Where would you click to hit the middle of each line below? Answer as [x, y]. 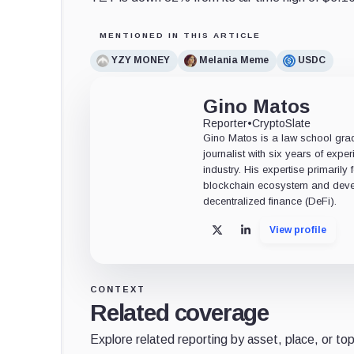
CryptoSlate [282, 123]
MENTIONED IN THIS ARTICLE [180, 35]
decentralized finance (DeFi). [270, 201]
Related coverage [180, 313]
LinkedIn [269, 235]
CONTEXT [118, 290]
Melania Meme [234, 60]
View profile [298, 230]
